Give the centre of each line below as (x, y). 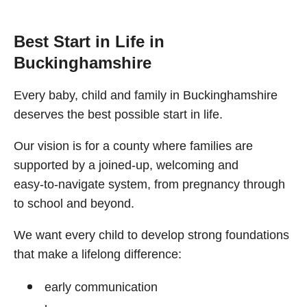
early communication (101, 287)
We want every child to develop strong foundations (151, 235)
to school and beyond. (74, 204)
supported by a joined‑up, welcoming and (126, 165)
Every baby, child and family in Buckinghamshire (146, 95)
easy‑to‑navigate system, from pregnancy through (149, 184)
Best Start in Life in (89, 41)
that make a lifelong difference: (98, 254)
